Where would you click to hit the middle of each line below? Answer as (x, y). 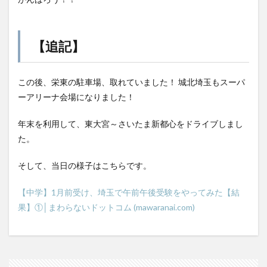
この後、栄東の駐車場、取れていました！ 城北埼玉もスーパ (131, 82)
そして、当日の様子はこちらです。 (85, 165)
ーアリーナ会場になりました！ (76, 97)
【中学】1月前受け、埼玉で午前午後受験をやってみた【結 (129, 192)
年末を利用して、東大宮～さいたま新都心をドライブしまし (131, 124)
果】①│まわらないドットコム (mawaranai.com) (106, 207)
